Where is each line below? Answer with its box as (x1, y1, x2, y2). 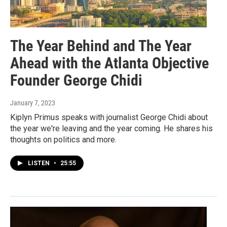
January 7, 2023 (10, 99, 55, 107)
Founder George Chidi (10, 71, 142, 90)
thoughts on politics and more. (10, 135, 117, 145)
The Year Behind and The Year (10, 37, 192, 55)
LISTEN (28, 160, 51, 167)
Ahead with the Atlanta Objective (10, 54, 209, 72)
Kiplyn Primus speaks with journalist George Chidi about (10, 112, 208, 123)
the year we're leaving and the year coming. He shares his (10, 124, 213, 134)
